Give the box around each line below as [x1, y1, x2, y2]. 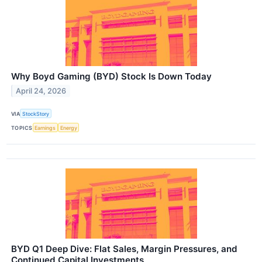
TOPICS [11, 124, 33, 131]
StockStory [22, 110, 50, 117]
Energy [60, 124, 77, 131]
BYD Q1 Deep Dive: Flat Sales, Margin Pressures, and [11, 243, 237, 255]
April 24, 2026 [16, 86, 67, 95]
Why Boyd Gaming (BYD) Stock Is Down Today [11, 70, 212, 82]
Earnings [35, 124, 56, 131]
